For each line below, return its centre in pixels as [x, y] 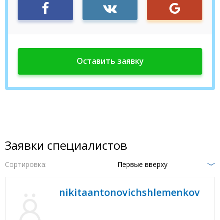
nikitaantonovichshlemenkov [129, 192]
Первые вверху [142, 164]
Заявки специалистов [66, 145]
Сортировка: [26, 164]
